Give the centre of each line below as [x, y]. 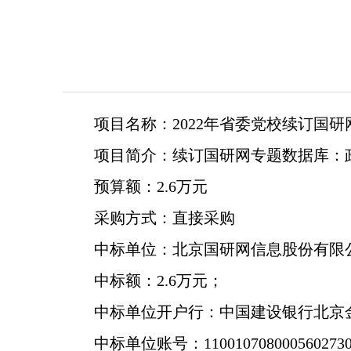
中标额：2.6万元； [159, 280]
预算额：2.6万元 [151, 186]
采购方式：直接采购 [165, 218]
